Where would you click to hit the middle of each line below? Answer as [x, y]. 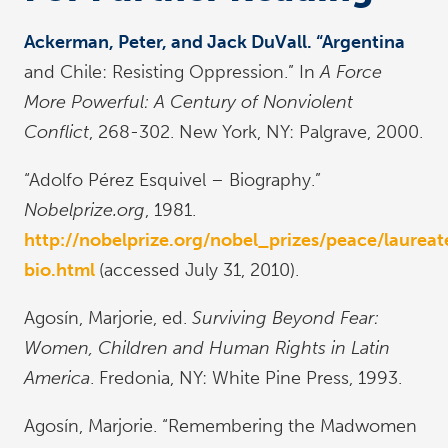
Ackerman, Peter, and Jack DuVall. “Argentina [214, 42]
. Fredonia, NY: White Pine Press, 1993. [246, 378]
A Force [351, 72]
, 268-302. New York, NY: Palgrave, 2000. [256, 132]
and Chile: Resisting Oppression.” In [172, 72]
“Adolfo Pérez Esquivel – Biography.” [172, 180]
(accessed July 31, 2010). [199, 270]
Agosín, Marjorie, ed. [108, 318]
